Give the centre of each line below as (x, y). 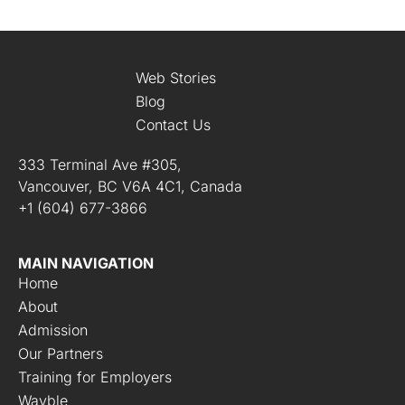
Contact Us (173, 124)
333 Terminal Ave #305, (100, 164)
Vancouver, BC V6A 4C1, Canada (130, 186)
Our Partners (61, 353)
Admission (53, 330)
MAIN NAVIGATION (86, 263)
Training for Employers (95, 377)
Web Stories (176, 77)
